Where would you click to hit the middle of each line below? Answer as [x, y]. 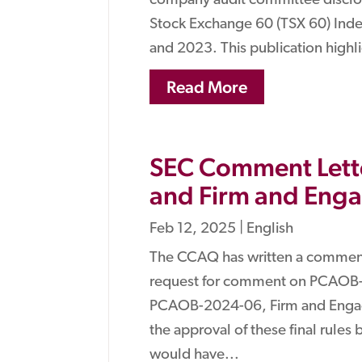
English [270, 229]
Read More [207, 86]
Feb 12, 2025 [193, 229]
